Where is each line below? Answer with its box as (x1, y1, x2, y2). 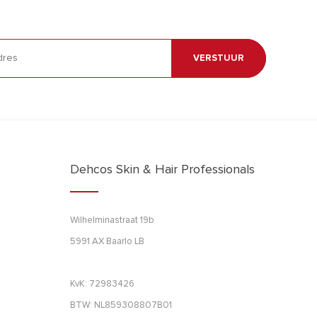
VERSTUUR (193, 53, 244, 63)
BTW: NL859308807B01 (69, 300, 172, 310)
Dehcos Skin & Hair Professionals (69, 163, 255, 176)
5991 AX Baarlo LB (69, 236, 144, 246)
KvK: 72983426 (69, 279, 134, 289)
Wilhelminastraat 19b (69, 215, 154, 225)
